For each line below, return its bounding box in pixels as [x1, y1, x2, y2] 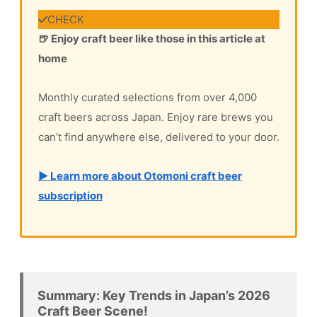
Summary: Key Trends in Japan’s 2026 [38, 287, 270, 303]
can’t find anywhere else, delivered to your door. [38, 130, 279, 144]
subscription [38, 189, 103, 202]
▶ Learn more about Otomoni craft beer [38, 169, 242, 183]
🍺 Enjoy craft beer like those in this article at [38, 32, 265, 45]
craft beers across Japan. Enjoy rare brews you [38, 110, 273, 124]
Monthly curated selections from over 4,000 [38, 91, 257, 104]
